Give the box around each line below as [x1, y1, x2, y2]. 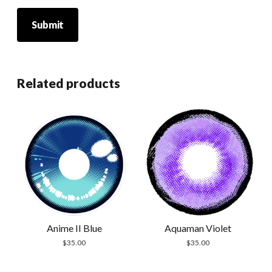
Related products [17, 75, 120, 90]
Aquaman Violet [164, 222, 231, 234]
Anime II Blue [46, 222, 102, 234]
